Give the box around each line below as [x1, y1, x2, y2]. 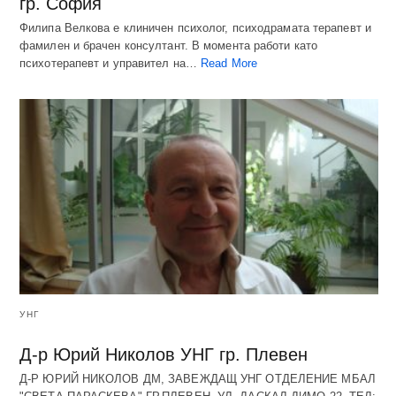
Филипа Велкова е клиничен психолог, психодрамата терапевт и [19, 20, 371, 34]
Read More [201, 56, 257, 70]
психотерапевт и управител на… [19, 56, 202, 70]
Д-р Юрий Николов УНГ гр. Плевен [19, 344, 308, 364]
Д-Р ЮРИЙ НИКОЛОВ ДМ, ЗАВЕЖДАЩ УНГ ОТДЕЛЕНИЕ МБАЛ [19, 371, 376, 385]
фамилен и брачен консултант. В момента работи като [19, 38, 318, 52]
